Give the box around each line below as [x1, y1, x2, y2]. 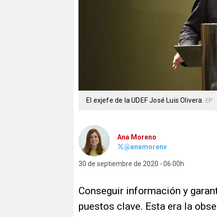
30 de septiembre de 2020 [78, 160, 158, 168]
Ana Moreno [117, 133, 156, 141]
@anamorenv [124, 143, 167, 151]
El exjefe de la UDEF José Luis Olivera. [86, 96, 205, 105]
